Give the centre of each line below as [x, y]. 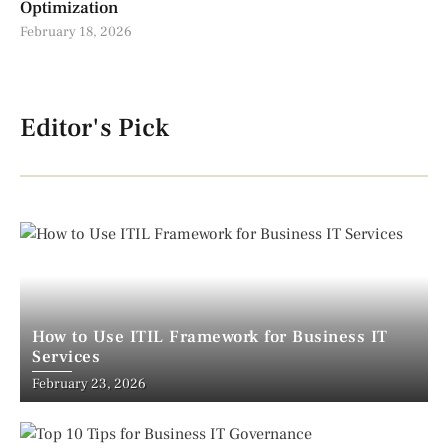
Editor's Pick [94, 128]
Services [66, 356]
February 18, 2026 [76, 32]
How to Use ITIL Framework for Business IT [210, 336]
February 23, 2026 [89, 383]
